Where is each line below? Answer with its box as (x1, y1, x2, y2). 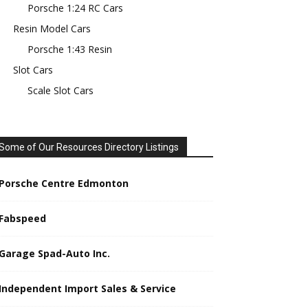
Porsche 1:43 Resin (27, 43, 112, 56)
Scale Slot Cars (27, 84, 93, 97)
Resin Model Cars (13, 22, 91, 35)
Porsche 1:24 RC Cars (27, 1, 123, 14)
